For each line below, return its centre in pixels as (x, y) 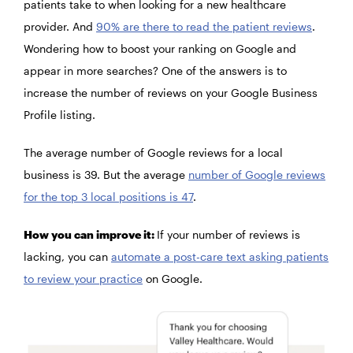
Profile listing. (59, 115)
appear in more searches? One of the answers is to (155, 71)
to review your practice (83, 279)
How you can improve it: (90, 235)
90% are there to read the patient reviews (204, 27)
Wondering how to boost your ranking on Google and (160, 49)
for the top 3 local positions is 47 (108, 197)
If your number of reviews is (229, 235)
